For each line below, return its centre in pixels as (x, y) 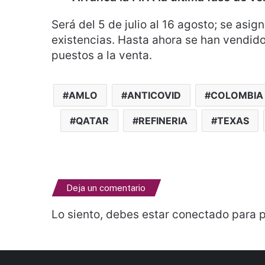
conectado (201, 214)
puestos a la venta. (102, 55)
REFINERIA (163, 121)
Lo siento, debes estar (112, 214)
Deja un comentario (106, 188)
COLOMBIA (237, 95)
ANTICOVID (154, 95)
